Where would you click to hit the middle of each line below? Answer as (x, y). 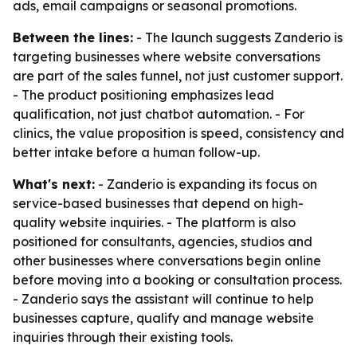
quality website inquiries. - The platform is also (154, 222)
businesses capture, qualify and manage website (163, 318)
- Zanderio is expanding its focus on (206, 184)
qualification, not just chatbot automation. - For (159, 114)
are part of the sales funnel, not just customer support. (178, 76)
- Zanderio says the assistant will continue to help (163, 299)
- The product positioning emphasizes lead (143, 95)
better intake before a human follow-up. (136, 152)
